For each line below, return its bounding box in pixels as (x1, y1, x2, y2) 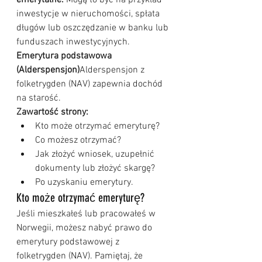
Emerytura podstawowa (16, 50, 114, 63)
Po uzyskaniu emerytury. (35, 177, 133, 189)
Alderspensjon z (80, 64, 147, 77)
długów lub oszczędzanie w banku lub (16, 22, 171, 35)
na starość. (16, 92, 61, 105)
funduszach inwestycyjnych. (16, 36, 130, 49)
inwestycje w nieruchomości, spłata (16, 8, 162, 20)
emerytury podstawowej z (16, 236, 122, 249)
